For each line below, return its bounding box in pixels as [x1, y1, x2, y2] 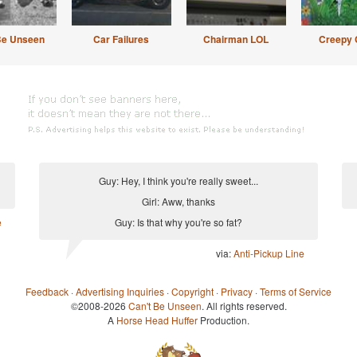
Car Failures [93, 32, 149, 46]
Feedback [25, 284, 69, 298]
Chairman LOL [203, 32, 269, 46]
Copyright [171, 284, 214, 298]
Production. [198, 313, 249, 327]
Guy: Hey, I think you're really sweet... [99, 174, 258, 187]
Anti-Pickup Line [233, 246, 304, 260]
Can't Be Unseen [127, 299, 202, 312]
